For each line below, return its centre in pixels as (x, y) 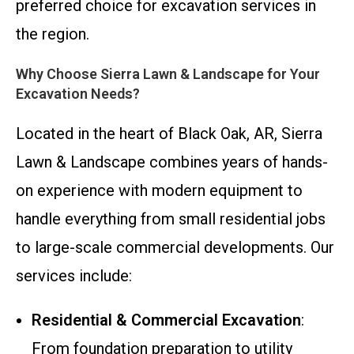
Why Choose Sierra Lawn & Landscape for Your (168, 74)
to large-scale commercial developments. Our (175, 248)
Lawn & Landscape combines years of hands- (172, 162)
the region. (53, 34)
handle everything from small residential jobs (171, 219)
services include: (74, 276)
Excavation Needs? (78, 94)
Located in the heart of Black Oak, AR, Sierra (169, 134)
